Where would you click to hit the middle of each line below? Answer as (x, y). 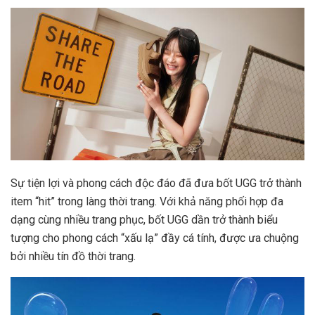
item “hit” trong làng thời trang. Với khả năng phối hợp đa (147, 202)
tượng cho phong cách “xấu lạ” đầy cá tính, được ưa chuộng (155, 238)
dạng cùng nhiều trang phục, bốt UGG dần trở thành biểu (144, 220)
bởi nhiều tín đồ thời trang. (73, 257)
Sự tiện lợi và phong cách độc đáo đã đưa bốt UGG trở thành (156, 184)
